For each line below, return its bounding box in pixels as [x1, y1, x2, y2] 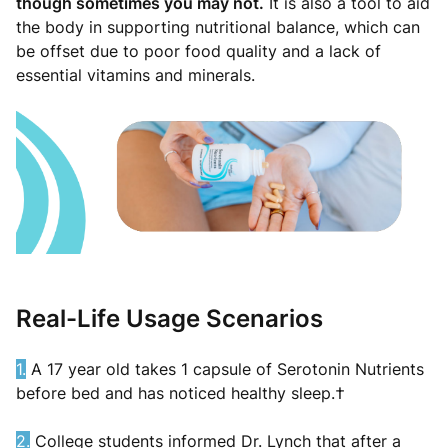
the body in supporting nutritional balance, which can [16, 17, 420, 38]
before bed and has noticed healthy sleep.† [16, 382, 345, 403]
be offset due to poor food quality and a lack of [16, 41, 381, 62]
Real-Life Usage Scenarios [16, 303, 323, 333]
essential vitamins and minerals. [16, 65, 255, 86]
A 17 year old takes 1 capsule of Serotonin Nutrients [26, 358, 424, 379]
